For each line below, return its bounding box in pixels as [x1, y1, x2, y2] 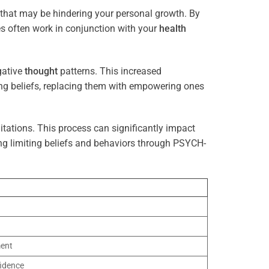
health [159, 22, 186, 34]
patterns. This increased [58, 65, 162, 77]
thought [25, 65, 58, 77]
